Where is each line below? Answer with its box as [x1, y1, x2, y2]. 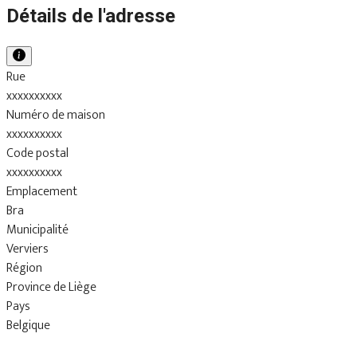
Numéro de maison [6, 104, 105, 126]
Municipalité [6, 218, 69, 241]
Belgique [6, 314, 50, 336]
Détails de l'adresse [6, 4, 175, 27]
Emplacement [6, 180, 77, 202]
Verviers [6, 237, 49, 260]
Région [6, 257, 42, 279]
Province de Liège [6, 276, 96, 298]
